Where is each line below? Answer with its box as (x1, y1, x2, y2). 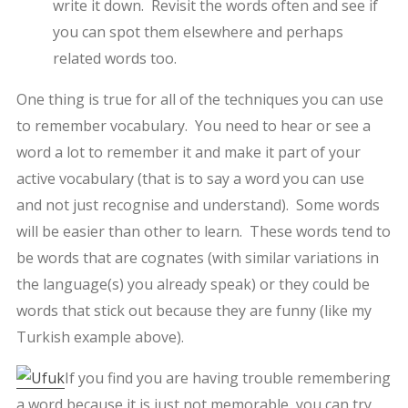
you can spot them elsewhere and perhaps (52, 21, 343, 42)
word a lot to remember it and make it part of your (15, 141, 361, 162)
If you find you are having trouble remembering (64, 367, 391, 388)
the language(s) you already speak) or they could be (15, 273, 370, 294)
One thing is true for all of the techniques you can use (15, 88, 383, 109)
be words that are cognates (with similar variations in (15, 247, 379, 268)
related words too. (52, 47, 177, 68)
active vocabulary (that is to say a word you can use (15, 168, 364, 189)
